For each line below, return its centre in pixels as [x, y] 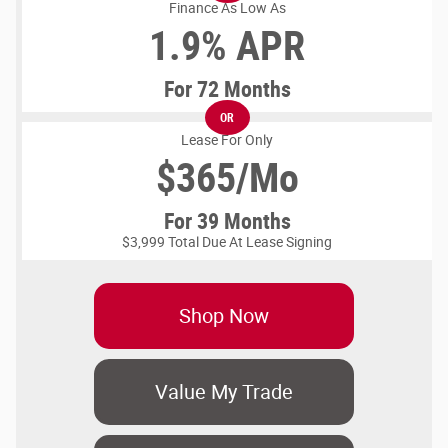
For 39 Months [227, 222]
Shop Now [224, 316]
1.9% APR [227, 47]
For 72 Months [227, 90]
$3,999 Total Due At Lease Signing [227, 242]
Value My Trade [224, 392]
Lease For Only [227, 140]
